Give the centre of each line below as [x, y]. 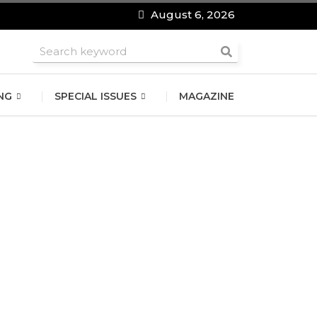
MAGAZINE [206, 96]
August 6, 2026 [192, 15]
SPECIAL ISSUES [95, 96]
